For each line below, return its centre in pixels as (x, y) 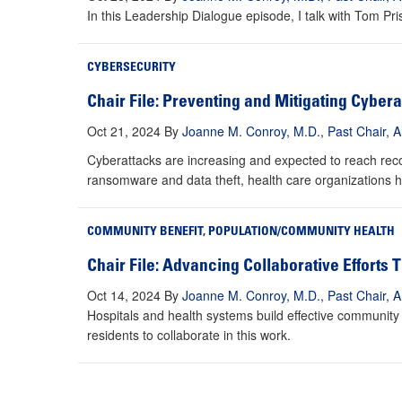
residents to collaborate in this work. (189, 335)
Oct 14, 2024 (124, 296)
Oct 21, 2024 (124, 131)
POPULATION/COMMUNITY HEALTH (301, 233)
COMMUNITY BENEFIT (145, 233)
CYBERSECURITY (131, 69)
